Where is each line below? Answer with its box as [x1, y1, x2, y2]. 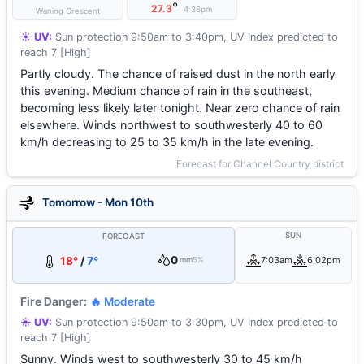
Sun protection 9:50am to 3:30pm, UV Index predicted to [52, 316, 338, 328]
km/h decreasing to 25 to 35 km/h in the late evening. [20, 135, 314, 149]
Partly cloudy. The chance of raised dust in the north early [20, 67, 336, 80]
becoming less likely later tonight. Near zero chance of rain [20, 101, 340, 115]
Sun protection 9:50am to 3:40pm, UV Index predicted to [52, 31, 338, 43]
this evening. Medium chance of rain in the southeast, [20, 84, 312, 97]
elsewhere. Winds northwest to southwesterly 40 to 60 [20, 118, 323, 132]
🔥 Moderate [90, 295, 155, 308]
